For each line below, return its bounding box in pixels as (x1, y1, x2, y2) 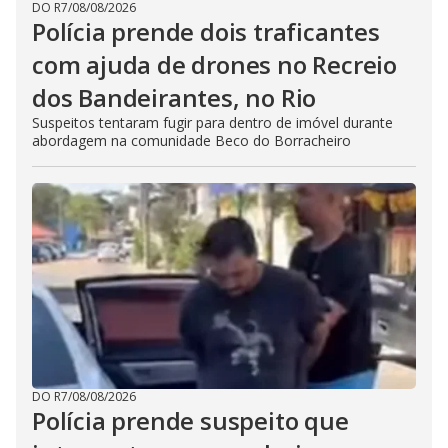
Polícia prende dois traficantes (32, 14, 380, 48)
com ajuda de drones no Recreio (32, 47, 397, 81)
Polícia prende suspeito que (32, 403, 349, 437)
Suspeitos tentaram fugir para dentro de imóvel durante (32, 112, 393, 132)
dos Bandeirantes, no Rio (32, 80, 317, 114)
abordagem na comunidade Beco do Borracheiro (32, 130, 351, 150)
